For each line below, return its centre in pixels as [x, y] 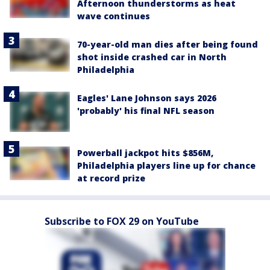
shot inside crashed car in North [152, 57]
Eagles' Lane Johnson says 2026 [147, 98]
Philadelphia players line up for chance [166, 165]
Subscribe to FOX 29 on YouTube [122, 221]
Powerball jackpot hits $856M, [145, 152]
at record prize [111, 178]
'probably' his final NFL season [146, 111]
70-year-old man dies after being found [168, 45]
